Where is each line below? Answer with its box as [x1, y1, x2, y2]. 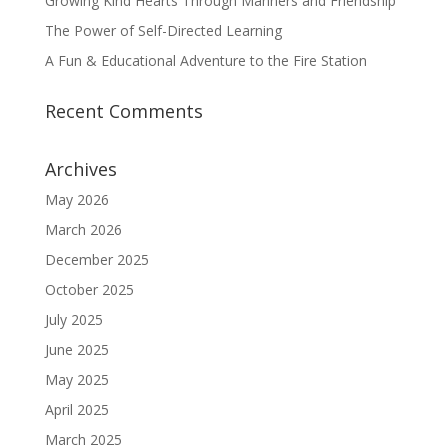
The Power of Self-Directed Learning [44, 21, 282, 41]
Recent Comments [44, 99, 203, 124]
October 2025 [44, 280, 134, 300]
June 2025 [44, 340, 109, 360]
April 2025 [44, 400, 109, 420]
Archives [44, 157, 117, 182]
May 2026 [44, 190, 109, 210]
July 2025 [44, 310, 103, 330]
